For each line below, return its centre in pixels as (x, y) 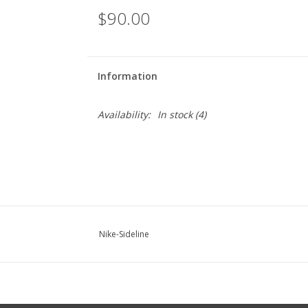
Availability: (124, 114)
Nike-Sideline (124, 234)
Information (127, 76)
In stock (175, 114)
